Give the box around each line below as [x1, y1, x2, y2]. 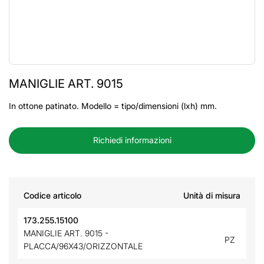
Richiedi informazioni [93, 135, 171, 145]
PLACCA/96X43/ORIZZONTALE [24, 241, 143, 251]
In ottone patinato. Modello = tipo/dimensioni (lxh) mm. [9, 101, 217, 111]
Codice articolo [24, 190, 81, 200]
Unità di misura [183, 190, 240, 200]
